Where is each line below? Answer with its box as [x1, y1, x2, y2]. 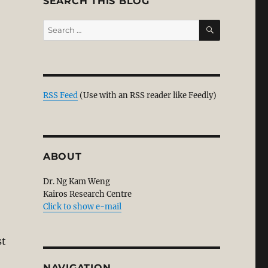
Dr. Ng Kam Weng [42, 176, 110, 187]
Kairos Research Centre [42, 189, 132, 199]
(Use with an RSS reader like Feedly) [79, 90, 217, 100]
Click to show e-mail [42, 202, 121, 212]
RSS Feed [42, 90, 78, 100]
